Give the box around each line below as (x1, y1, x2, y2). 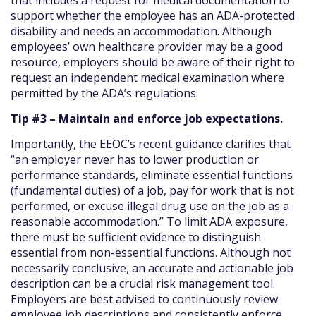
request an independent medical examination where (11, 69, 284, 85)
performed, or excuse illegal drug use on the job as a (11, 198, 289, 214)
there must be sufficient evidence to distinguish (11, 229, 261, 245)
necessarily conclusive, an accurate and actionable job (11, 260, 293, 276)
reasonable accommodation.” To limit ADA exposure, (11, 214, 288, 230)
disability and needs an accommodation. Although (11, 23, 272, 39)
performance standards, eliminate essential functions (11, 167, 293, 183)
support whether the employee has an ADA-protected (11, 7, 295, 23)
